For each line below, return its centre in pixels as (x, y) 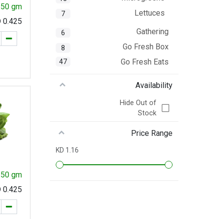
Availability (154, 85)
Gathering (152, 32)
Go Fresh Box (145, 47)
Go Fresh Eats (144, 62)
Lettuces (149, 13)
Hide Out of (138, 103)
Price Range (152, 133)
